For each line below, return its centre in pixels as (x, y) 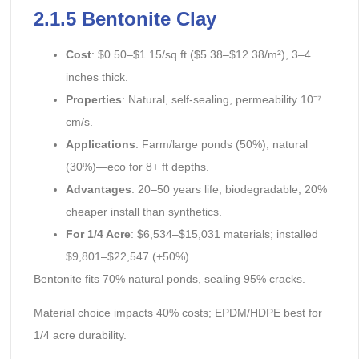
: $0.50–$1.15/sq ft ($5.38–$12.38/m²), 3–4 (201, 54)
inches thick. (97, 77)
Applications (100, 144)
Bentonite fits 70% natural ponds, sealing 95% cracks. (169, 278)
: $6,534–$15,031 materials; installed (224, 234)
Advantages (98, 189)
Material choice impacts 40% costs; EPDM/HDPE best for (177, 313)
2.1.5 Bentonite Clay (125, 18)
